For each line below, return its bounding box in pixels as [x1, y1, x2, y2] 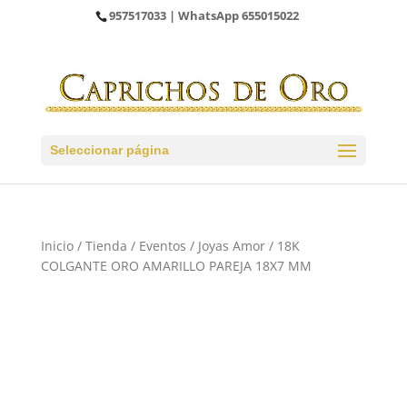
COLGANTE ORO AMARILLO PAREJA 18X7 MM [40, 257, 312, 275]
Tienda [84, 237, 127, 255]
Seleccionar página [49, 143, 169, 158]
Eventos [138, 237, 186, 255]
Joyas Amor [197, 237, 265, 255]
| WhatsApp [166, 6, 243, 24]
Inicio [40, 237, 74, 255]
